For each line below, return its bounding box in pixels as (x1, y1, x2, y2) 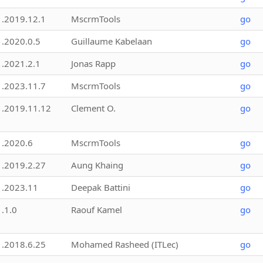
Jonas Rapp (71, 57, 116, 69)
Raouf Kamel (71, 203, 122, 215)
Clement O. (71, 102, 116, 114)
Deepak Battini (71, 181, 130, 193)
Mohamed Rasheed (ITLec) (71, 238, 178, 250)
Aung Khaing (71, 159, 123, 171)
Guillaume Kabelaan (71, 35, 152, 47)
